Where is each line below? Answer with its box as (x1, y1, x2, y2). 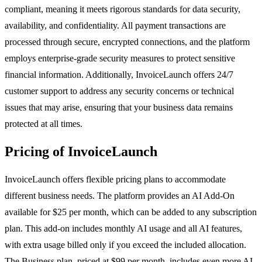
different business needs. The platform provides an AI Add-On (5, 191, 235, 201)
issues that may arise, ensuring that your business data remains (5, 102, 233, 113)
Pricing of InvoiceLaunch (5, 144, 157, 160)
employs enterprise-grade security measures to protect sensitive (5, 53, 235, 64)
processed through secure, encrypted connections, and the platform (5, 37, 250, 47)
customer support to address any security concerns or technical (5, 86, 234, 96)
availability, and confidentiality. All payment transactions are (5, 20, 226, 31)
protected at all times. (5, 119, 82, 129)
